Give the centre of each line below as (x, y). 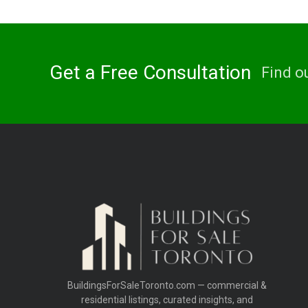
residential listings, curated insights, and (167, 299)
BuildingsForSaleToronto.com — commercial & (167, 285)
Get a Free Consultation (150, 73)
